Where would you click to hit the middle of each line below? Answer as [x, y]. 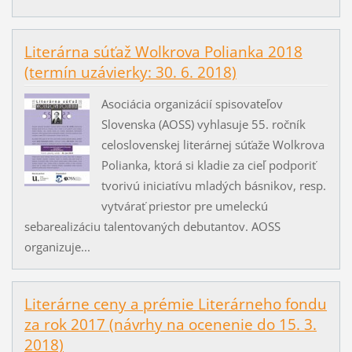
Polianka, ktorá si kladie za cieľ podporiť [208, 165]
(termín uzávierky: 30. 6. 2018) [130, 73]
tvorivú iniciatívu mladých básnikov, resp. [213, 186]
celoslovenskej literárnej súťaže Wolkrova [213, 145]
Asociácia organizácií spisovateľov [192, 104]
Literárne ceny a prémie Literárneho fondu [175, 304]
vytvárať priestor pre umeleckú [184, 206]
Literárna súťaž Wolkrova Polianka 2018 [163, 52]
